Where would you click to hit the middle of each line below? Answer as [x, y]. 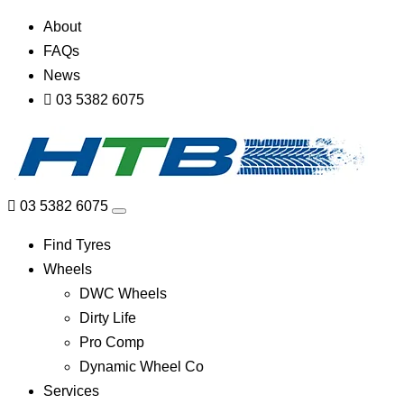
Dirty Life [108, 318]
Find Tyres [77, 245]
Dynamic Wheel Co [142, 367]
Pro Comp [112, 342]
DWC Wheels [123, 294]
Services [71, 391]
